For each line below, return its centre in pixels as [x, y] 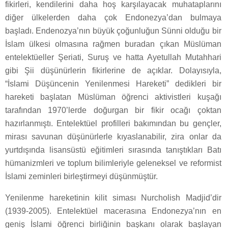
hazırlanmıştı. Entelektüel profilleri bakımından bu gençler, [113, 124]
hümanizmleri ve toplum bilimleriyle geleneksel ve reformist [113, 163]
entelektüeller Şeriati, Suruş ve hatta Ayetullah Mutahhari [113, 58]
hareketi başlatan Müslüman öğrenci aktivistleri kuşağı [113, 97]
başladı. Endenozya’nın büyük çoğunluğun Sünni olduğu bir [113, 31]
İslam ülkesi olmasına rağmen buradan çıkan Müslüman [113, 44]
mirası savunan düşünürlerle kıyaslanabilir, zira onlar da [113, 137]
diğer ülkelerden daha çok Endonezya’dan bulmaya [113, 18]
